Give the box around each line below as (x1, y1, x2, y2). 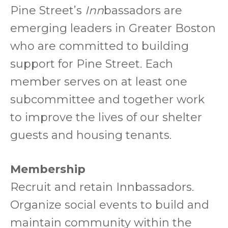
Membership (10, 162, 85, 176)
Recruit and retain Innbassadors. (10, 180, 194, 194)
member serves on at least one (10, 75, 187, 89)
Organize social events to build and (10, 198, 209, 212)
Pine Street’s (10, 4, 85, 17)
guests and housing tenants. (10, 128, 172, 142)
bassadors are (104, 4, 182, 17)
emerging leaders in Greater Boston (10, 21, 216, 35)
